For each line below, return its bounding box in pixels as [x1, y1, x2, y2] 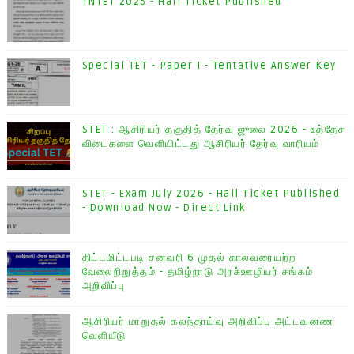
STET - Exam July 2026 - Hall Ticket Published [81, 187, 341, 201]
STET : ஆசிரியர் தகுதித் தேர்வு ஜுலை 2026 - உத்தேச [81, 123, 346, 137]
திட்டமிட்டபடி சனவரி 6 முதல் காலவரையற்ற [81, 251, 296, 265]
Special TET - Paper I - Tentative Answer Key [81, 59, 337, 73]
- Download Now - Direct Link [81, 201, 246, 215]
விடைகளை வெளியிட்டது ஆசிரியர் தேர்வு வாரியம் [81, 137, 320, 151]
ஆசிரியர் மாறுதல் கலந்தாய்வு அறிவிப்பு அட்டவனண [81, 315, 334, 329]
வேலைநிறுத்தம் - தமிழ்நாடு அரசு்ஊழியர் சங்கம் [81, 265, 314, 279]
